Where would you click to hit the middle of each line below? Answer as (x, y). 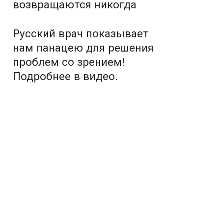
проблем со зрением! (69, 62)
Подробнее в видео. (65, 76)
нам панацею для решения (83, 48)
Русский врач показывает (81, 33)
